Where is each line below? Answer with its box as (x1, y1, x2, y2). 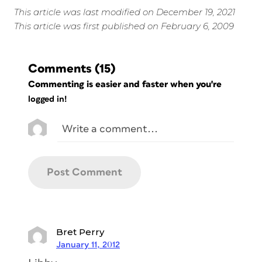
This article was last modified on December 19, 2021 (14, 6, 235, 18)
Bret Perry (56, 226, 104, 237)
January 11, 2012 (56, 240, 120, 249)
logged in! (28, 95, 67, 104)
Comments (28, 62, 92, 75)
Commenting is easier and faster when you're (28, 79, 225, 89)
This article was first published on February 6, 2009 (14, 20, 234, 32)
